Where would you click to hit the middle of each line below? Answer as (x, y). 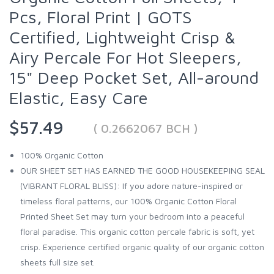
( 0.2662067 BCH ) (146, 128)
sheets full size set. (57, 262)
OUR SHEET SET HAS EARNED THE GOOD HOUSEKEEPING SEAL (143, 171)
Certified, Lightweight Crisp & (122, 37)
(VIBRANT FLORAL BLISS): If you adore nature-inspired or (131, 186)
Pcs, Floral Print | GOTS (101, 17)
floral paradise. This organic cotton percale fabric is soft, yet (137, 232)
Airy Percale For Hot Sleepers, (125, 57)
